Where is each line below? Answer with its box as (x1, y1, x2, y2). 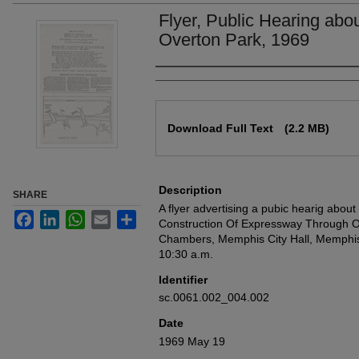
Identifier (159, 272, 208, 286)
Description (159, 184, 222, 196)
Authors (155, 74, 211, 91)
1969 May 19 (159, 334, 225, 348)
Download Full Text (167, 122, 276, 135)
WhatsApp (85, 210, 137, 223)
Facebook (34, 210, 84, 223)
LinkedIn (59, 210, 103, 223)
